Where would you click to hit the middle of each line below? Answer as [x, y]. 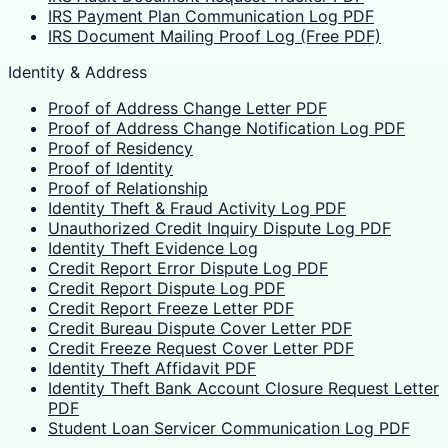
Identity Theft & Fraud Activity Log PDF [197, 208]
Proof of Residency [120, 148]
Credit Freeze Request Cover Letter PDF [201, 348]
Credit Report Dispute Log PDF [166, 288]
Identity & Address [77, 72]
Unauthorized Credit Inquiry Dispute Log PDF [219, 228]
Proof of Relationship [128, 188]
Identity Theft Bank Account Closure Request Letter [243, 388]
